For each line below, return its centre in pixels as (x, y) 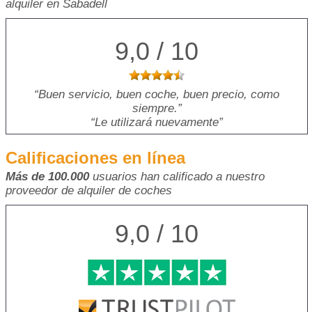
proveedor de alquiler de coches (89, 190)
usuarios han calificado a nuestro (177, 176)
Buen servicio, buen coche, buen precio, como (159, 94)
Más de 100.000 (47, 176)
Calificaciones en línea (95, 157)
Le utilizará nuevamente (157, 122)
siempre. (155, 108)
